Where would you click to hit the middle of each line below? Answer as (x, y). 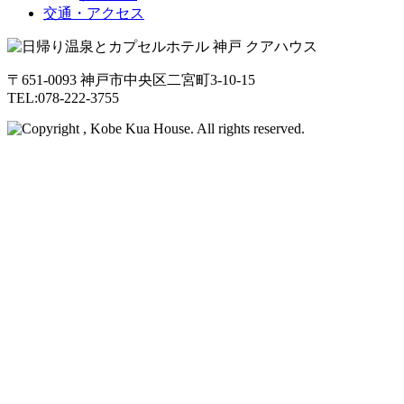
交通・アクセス (94, 13)
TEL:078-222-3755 (63, 97)
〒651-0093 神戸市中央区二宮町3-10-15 (131, 79)
